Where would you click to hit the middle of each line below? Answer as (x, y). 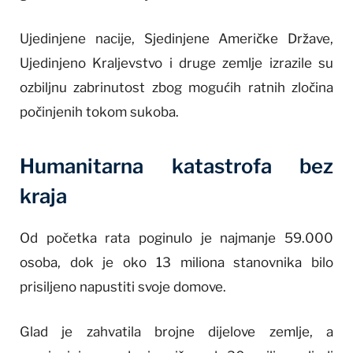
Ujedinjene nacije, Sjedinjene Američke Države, (176, 38)
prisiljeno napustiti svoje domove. (123, 287)
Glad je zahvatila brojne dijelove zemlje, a (176, 332)
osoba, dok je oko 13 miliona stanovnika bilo (176, 263)
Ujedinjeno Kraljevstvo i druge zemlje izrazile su (176, 63)
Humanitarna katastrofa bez (176, 166)
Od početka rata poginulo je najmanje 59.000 (176, 238)
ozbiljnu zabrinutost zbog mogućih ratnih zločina (176, 87)
